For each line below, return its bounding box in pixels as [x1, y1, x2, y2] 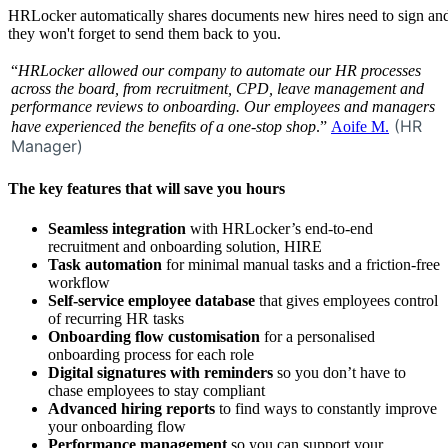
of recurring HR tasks [48, 309, 184, 327]
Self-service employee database [48, 291, 259, 309]
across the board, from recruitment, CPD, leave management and [11, 80, 424, 98]
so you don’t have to [277, 363, 406, 381]
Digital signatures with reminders [48, 363, 277, 381]
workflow [48, 273, 110, 291]
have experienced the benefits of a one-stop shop [11, 118, 316, 136]
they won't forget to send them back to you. [8, 25, 285, 43]
